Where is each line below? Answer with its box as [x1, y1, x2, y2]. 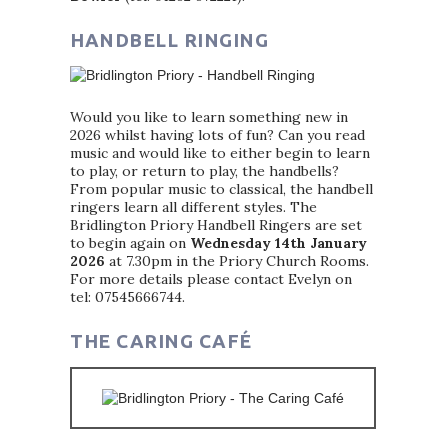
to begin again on [70, 234, 190, 252]
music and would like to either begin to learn [70, 144, 370, 162]
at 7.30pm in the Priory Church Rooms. [105, 252, 369, 270]
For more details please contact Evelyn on [70, 270, 352, 288]
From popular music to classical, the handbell [70, 180, 373, 198]
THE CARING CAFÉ [70, 330, 252, 352]
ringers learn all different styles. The [70, 198, 317, 216]
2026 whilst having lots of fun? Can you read [70, 126, 365, 144]
